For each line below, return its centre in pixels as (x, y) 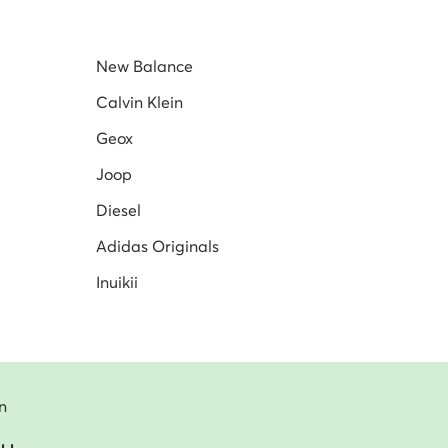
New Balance (144, 66)
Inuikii (117, 282)
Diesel (118, 210)
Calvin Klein (139, 102)
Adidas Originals (157, 246)
